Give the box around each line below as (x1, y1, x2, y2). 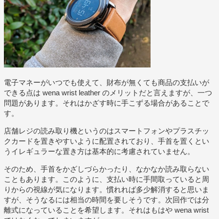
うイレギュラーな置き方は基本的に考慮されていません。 (4, 147, 195, 155)
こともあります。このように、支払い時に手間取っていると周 (4, 175, 209, 183)
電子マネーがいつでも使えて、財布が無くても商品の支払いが (4, 78, 209, 87)
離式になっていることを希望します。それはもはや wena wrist (4, 205, 209, 214)
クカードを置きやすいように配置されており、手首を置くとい (4, 136, 209, 145)
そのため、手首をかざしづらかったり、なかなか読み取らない (4, 164, 209, 173)
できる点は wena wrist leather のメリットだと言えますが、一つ (4, 88, 212, 97)
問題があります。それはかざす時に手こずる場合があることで (4, 98, 209, 107)
